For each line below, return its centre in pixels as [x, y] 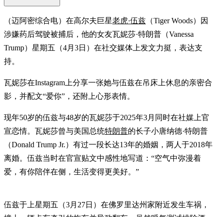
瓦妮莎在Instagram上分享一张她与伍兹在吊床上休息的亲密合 [108, 82]
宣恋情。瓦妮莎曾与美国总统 [54, 131]
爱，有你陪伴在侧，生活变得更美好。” [71, 171]
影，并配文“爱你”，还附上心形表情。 [69, 96]
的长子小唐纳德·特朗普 [168, 131]
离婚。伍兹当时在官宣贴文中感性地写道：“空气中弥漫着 [102, 158]
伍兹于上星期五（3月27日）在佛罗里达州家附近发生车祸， [107, 204]
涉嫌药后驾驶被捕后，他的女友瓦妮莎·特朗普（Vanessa [99, 34]
